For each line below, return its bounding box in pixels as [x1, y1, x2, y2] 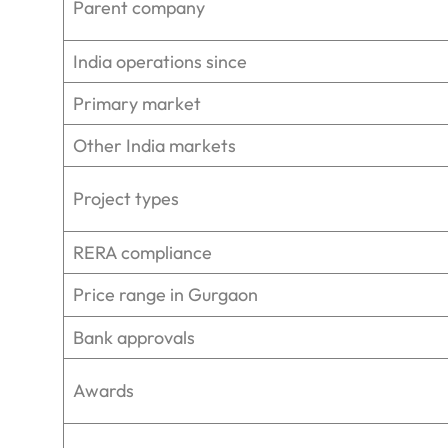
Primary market [73, 92, 201, 116]
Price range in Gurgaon [73, 283, 258, 307]
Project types [73, 187, 179, 211]
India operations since [73, 50, 247, 74]
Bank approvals [73, 326, 195, 350]
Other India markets [73, 134, 236, 158]
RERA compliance [73, 241, 212, 265]
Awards [73, 379, 134, 403]
